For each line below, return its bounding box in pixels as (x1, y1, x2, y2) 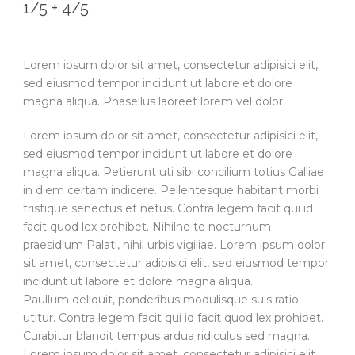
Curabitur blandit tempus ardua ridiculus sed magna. (23, 328, 310, 343)
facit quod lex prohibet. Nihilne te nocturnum (23, 219, 271, 234)
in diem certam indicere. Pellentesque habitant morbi (23, 182, 319, 197)
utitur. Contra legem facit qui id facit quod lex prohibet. (23, 310, 323, 325)
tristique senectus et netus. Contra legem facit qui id (23, 200, 313, 216)
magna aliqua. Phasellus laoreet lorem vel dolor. (23, 94, 285, 109)
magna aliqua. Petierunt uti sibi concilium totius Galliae (23, 164, 324, 179)
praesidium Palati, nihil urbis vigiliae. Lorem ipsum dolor (23, 237, 325, 252)
